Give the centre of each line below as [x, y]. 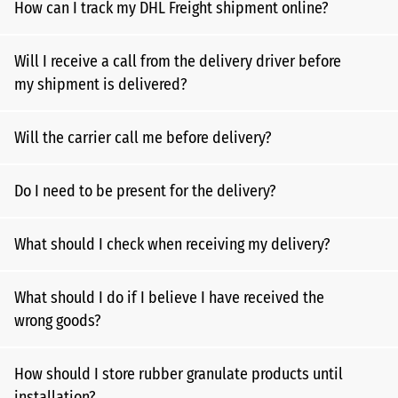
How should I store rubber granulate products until [179, 374]
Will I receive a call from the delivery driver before [178, 61]
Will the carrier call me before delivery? [143, 138]
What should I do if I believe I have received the [169, 298]
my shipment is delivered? [101, 84]
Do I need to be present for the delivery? [145, 191]
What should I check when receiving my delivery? [172, 244]
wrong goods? [58, 321]
